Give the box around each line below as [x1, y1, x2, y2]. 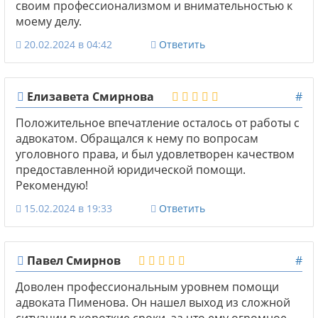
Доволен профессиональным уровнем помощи [16, 278, 279, 295]
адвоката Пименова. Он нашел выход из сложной [16, 294, 290, 310]
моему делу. [16, 13, 82, 29]
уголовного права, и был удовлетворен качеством [16, 146, 295, 162]
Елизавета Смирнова [24, 88, 154, 104]
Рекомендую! [16, 177, 88, 193]
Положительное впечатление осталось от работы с [16, 114, 300, 131]
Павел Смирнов [24, 252, 121, 268]
